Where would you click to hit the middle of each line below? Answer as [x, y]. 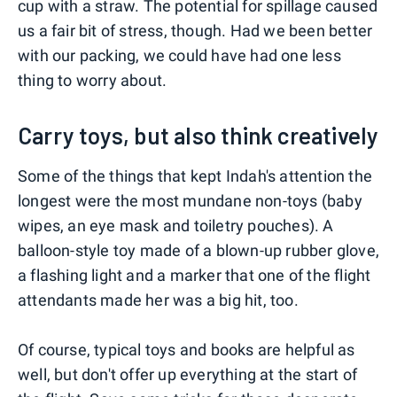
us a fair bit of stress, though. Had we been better [195, 30]
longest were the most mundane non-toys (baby [190, 200]
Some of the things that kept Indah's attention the [195, 175]
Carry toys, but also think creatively [198, 135]
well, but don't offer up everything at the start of [188, 374]
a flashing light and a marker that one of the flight [195, 275]
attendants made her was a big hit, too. [158, 300]
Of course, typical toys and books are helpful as [187, 349]
